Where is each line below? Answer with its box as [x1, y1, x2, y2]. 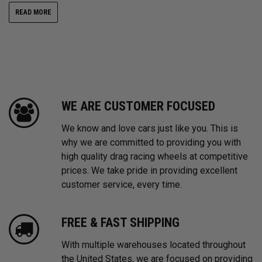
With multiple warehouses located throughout [61, 239, 246, 251]
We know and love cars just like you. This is [61, 123, 238, 135]
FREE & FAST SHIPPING [61, 215, 180, 230]
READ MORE [15, 8, 51, 17]
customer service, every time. [61, 179, 182, 191]
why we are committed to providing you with [61, 137, 241, 149]
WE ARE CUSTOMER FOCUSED [61, 99, 215, 114]
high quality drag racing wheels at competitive [61, 151, 248, 163]
